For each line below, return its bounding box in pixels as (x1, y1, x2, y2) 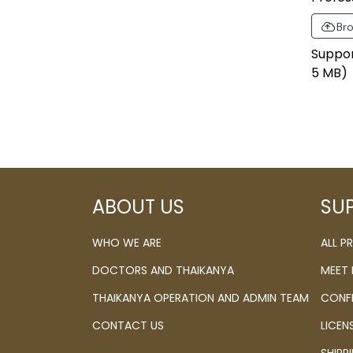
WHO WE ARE (92, 235, 162, 251)
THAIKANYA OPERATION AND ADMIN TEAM (92, 290, 309, 306)
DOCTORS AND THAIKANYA (92, 262, 234, 278)
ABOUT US (92, 194, 184, 220)
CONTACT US (92, 318, 164, 333)
